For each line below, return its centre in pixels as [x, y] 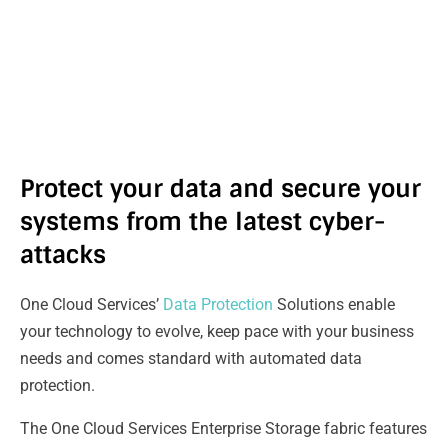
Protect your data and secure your [220, 188]
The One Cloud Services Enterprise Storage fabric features [223, 428]
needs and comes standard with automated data [191, 358]
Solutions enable [336, 304]
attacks [63, 254]
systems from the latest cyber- [202, 221]
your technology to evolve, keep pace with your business [217, 331]
